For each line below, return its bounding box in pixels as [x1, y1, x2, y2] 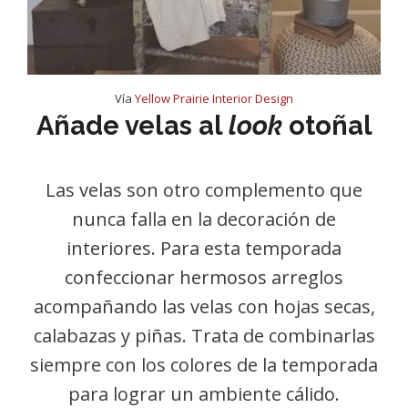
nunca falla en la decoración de [72, 207, 336, 231]
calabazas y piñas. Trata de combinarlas [33, 323, 375, 348]
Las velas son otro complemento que [46, 178, 362, 202]
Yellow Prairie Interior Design [135, 90, 293, 107]
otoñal [281, 110, 372, 141]
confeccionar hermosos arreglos [65, 265, 343, 290]
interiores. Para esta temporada [66, 236, 342, 260]
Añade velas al [36, 110, 229, 141]
